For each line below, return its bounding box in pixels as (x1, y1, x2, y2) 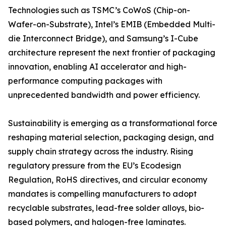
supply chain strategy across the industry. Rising (8, 146, 193, 157)
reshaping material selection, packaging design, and (8, 132, 214, 143)
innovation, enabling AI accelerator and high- (8, 62, 187, 72)
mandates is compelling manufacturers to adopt (8, 189, 197, 199)
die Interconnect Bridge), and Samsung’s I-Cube (8, 33, 198, 44)
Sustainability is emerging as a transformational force (8, 118, 217, 129)
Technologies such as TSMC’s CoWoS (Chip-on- (8, 5, 190, 16)
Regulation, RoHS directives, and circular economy (8, 175, 207, 185)
